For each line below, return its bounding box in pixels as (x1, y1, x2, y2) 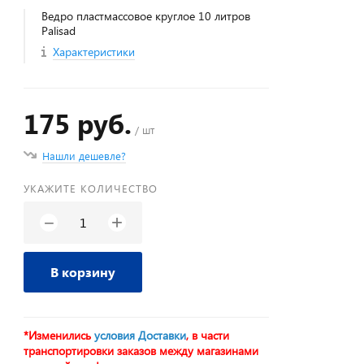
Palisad (41, 23, 76, 38)
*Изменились (24, 327, 95, 343)
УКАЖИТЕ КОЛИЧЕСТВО (24, 181, 158, 195)
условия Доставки (94, 327, 187, 343)
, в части (186, 327, 230, 343)
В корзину (50, 263, 116, 280)
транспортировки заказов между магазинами (24, 343, 259, 358)
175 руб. (24, 105, 132, 141)
